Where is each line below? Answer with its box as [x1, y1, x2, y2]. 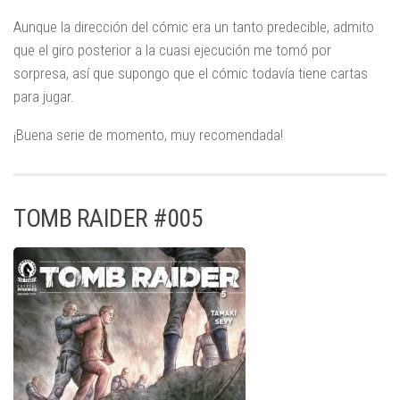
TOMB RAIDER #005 [13, 203, 203, 233]
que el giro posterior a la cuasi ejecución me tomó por [13, 40, 331, 59]
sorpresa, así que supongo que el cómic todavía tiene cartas [13, 63, 368, 82]
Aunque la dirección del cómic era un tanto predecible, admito [13, 17, 374, 36]
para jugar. [13, 87, 74, 105]
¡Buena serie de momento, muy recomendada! [13, 125, 283, 144]
